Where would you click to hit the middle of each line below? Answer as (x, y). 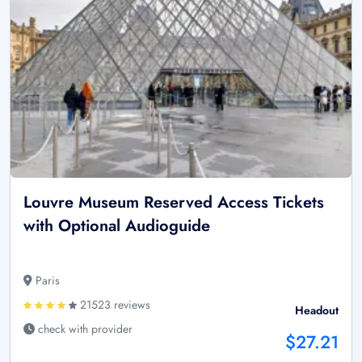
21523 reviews (114, 305)
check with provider (84, 329)
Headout (317, 311)
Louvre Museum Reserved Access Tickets (174, 203)
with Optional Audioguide (117, 226)
